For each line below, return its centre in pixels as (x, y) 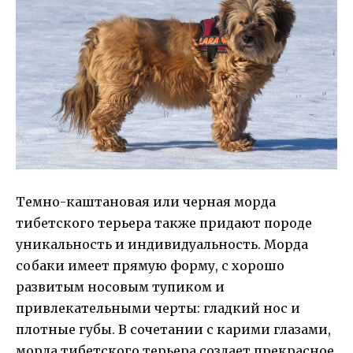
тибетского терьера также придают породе (164, 223)
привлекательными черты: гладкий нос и (158, 308)
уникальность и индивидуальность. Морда (162, 244)
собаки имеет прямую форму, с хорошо (150, 265)
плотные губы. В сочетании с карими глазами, (173, 329)
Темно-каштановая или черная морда (146, 201)
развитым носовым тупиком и (120, 286)
